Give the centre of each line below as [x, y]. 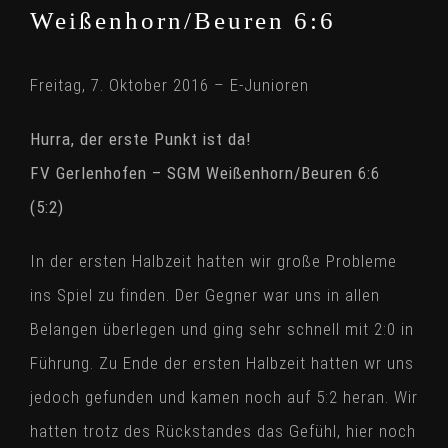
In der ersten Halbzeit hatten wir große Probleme [213, 261]
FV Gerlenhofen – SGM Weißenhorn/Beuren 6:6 [205, 173]
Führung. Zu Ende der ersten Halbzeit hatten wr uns [222, 363]
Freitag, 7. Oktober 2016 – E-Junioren [169, 85]
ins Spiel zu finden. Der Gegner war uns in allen [205, 295]
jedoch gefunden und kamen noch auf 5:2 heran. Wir [224, 397]
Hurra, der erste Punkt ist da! [141, 139]
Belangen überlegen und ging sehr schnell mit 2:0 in [222, 329]
